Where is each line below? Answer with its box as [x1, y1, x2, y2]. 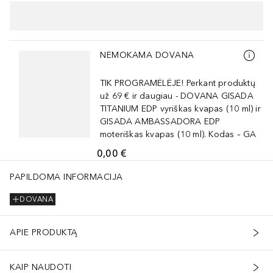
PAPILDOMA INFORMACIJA [10, 171, 123, 182]
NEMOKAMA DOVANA [100, 50, 194, 61]
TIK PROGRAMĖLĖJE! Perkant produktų [100, 77, 255, 88]
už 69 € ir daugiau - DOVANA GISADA [100, 90, 253, 101]
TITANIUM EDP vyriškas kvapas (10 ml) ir [100, 103, 261, 114]
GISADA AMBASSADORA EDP [100, 116, 221, 127]
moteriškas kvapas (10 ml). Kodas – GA [100, 129, 257, 140]
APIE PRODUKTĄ [10, 227, 78, 238]
